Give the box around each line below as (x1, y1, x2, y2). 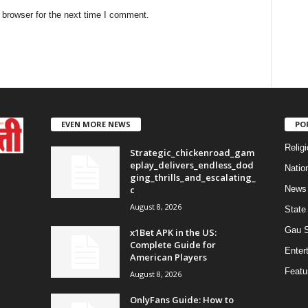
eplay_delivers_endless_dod (129, 158, 254, 171)
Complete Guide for (129, 238, 216, 251)
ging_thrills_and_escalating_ (129, 170, 256, 184)
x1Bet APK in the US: (129, 225, 217, 239)
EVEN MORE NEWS (60, 118, 131, 129)
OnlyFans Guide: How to (129, 293, 234, 306)
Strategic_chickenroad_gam (129, 146, 254, 159)
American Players (129, 250, 207, 263)
